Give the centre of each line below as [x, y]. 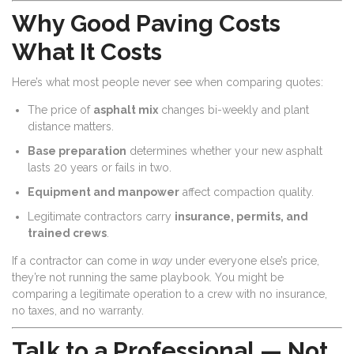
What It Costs [87, 51]
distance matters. [71, 126]
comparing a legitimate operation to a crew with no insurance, [169, 294]
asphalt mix [126, 109]
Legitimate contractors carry [101, 216]
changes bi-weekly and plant [233, 109]
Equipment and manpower [104, 192]
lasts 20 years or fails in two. [100, 167]
